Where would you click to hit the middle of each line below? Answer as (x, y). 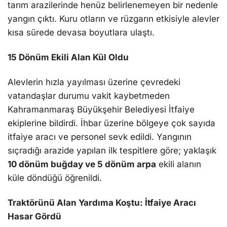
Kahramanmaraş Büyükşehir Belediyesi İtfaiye (101, 109)
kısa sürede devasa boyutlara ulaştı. (81, 32)
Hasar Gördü (34, 217)
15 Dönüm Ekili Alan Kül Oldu (68, 57)
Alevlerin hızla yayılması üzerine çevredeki (94, 82)
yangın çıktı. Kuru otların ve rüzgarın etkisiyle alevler (113, 18)
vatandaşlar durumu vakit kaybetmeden (89, 96)
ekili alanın (179, 164)
